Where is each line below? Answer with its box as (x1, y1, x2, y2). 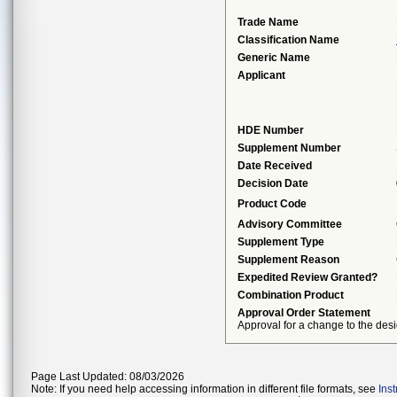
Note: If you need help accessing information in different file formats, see (31, 383, 378, 395)
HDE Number (237, 124, 304, 136)
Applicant (237, 69, 285, 82)
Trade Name (237, 16, 299, 28)
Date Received (237, 160, 312, 172)
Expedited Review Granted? (237, 271, 378, 284)
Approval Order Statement (237, 307, 370, 319)
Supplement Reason (237, 253, 339, 266)
